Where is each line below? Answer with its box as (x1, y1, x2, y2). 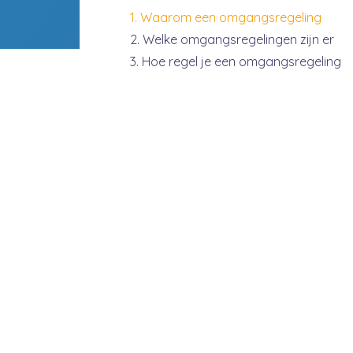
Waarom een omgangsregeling (139, 9, 321, 25)
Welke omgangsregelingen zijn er (142, 32, 334, 47)
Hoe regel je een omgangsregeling (141, 54, 341, 69)
